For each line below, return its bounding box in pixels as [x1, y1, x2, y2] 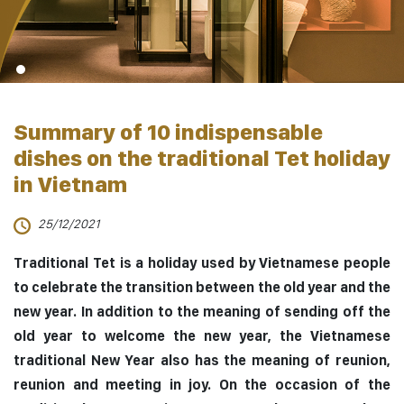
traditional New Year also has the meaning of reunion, [14, 352, 390, 370]
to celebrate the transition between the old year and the [14, 279, 390, 297]
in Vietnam [14, 170, 127, 198]
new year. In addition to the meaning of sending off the [14, 303, 390, 321]
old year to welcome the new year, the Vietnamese [14, 327, 390, 345]
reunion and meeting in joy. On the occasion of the [14, 376, 390, 394]
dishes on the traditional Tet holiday [14, 144, 390, 172]
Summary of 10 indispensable [14, 118, 323, 146]
